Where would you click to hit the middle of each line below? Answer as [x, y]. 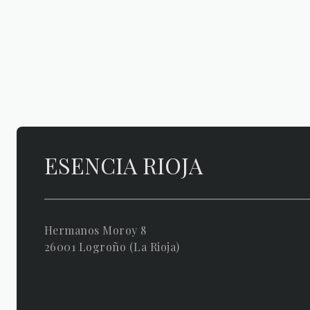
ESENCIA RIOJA [124, 165]
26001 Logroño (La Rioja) [112, 246]
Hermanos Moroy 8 [95, 230]
